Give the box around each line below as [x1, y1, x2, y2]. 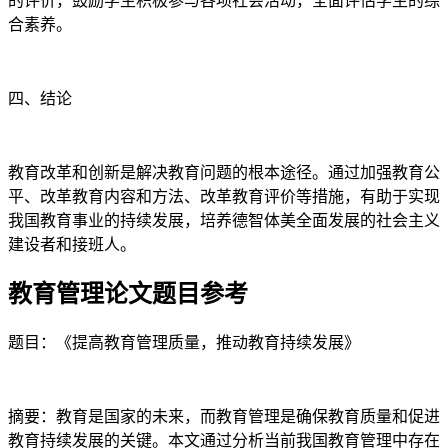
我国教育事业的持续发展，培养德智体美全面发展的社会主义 [8, 211, 440, 229]
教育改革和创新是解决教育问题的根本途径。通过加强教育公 [8, 163, 440, 181]
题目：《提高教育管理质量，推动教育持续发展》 [8, 334, 360, 352]
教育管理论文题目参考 [8, 281, 248, 308]
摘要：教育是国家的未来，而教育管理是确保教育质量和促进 [8, 408, 440, 426]
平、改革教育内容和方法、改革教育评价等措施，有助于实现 [8, 187, 440, 205]
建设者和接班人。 [8, 235, 136, 253]
